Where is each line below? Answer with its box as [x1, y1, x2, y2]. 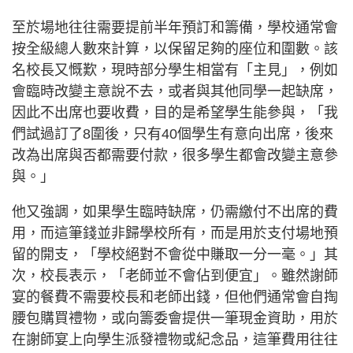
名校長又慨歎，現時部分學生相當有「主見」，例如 [12, 62, 338, 79]
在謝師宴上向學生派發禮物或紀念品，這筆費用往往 [12, 332, 338, 348]
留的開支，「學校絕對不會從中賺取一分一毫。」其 [12, 247, 338, 263]
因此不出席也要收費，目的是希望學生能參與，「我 [12, 105, 338, 121]
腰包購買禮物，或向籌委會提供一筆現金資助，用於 [12, 310, 338, 327]
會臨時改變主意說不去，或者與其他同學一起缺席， [12, 84, 338, 100]
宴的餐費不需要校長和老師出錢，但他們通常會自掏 [12, 289, 338, 306]
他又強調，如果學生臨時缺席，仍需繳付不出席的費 [12, 204, 338, 221]
